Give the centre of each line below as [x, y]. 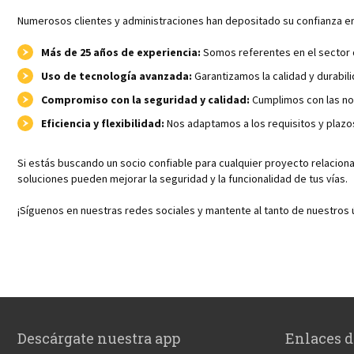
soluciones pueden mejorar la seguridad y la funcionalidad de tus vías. [183, 178]
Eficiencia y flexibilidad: [103, 123]
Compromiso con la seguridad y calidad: [145, 99]
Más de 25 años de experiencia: [121, 52]
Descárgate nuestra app [99, 338]
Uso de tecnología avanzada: [117, 75]
